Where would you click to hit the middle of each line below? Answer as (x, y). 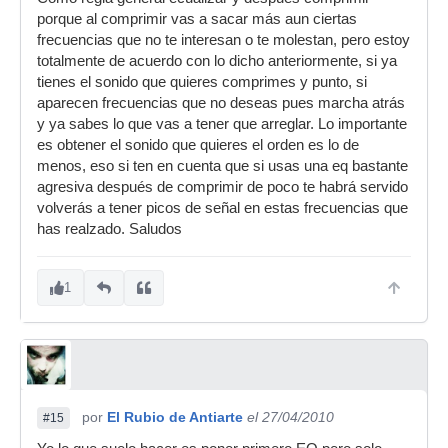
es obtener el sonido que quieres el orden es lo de (198, 145)
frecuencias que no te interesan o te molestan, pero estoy (223, 40)
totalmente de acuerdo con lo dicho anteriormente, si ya (217, 61)
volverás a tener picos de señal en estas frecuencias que (222, 208)
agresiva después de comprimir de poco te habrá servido (222, 187)
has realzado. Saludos (109, 229)
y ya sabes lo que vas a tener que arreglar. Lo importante (222, 124)
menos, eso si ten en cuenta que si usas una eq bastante (222, 166)
